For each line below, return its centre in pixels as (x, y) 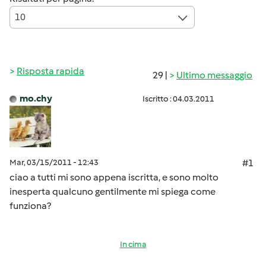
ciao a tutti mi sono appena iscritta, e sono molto (114, 177)
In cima (133, 244)
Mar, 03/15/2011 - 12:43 (54, 162)
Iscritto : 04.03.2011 (178, 99)
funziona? (30, 206)
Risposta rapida (50, 71)
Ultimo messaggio (214, 75)
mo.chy (36, 98)
